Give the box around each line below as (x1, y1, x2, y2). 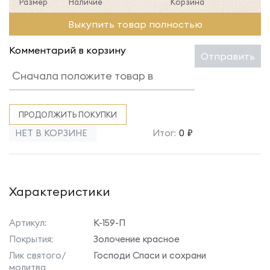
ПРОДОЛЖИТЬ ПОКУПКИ (19, 110, 117, 119)
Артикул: (9, 217, 46, 228)
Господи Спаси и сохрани (93, 250, 206, 261)
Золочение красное (93, 233, 180, 245)
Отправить (201, 50, 255, 62)
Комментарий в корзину (9, 44, 126, 56)
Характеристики (9, 184, 110, 199)
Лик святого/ (9, 250, 66, 261)
